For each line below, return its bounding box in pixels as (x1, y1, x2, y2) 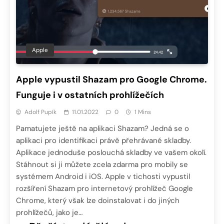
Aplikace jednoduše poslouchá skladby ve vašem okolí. (16, 147, 206, 158)
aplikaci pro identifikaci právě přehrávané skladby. (16, 135, 191, 146)
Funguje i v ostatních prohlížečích (16, 89, 164, 101)
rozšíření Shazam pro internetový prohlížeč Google (16, 183, 193, 194)
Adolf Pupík (24, 108, 56, 116)
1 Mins (134, 108, 151, 116)
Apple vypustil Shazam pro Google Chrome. (16, 73, 207, 86)
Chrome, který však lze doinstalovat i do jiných (16, 195, 179, 206)
